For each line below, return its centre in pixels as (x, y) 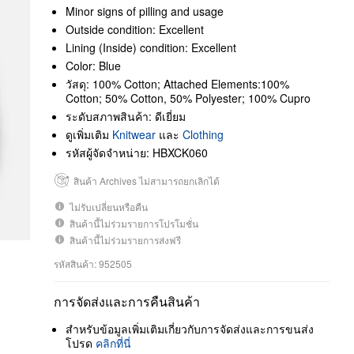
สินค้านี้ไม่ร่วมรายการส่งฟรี (126, 240)
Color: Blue (93, 66)
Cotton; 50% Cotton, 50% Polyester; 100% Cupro (188, 98)
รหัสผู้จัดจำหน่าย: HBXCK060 (137, 153)
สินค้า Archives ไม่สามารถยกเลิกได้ (147, 180)
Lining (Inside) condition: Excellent (151, 47)
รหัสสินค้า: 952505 (93, 264)
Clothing (203, 134)
